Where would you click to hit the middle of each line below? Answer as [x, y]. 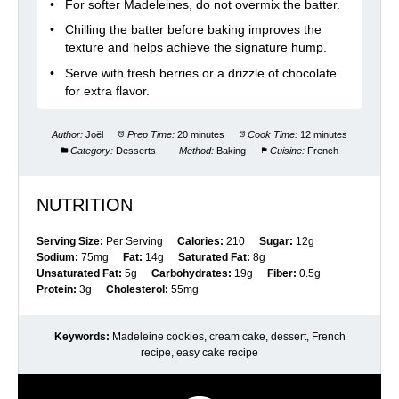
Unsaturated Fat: [79, 274]
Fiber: [282, 274]
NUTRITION [85, 205]
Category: [91, 151]
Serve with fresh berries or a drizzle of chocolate [200, 73]
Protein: [57, 290]
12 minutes [323, 135]
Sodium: [57, 258]
